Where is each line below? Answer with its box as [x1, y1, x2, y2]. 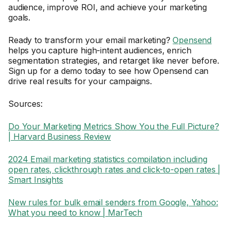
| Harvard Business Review [8, 131, 111, 142]
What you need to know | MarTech [8, 207, 143, 218]
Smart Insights [8, 175, 63, 185]
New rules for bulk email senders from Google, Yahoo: [8, 197, 218, 207]
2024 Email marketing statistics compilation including [8, 154, 207, 164]
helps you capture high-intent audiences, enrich [8, 45, 191, 55]
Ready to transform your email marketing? [8, 35, 173, 45]
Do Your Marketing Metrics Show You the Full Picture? [8, 121, 219, 131]
